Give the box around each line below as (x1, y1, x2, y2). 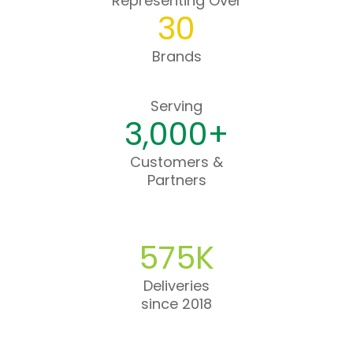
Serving (150, 96, 203, 116)
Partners (147, 170, 206, 190)
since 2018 (141, 294, 212, 314)
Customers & (130, 152, 223, 172)
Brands (151, 46, 202, 66)
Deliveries (143, 276, 210, 295)
